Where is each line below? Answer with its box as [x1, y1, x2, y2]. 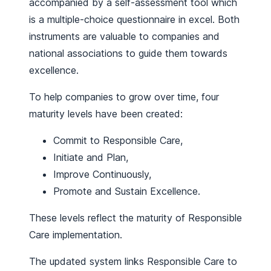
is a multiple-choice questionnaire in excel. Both [29, 13, 240, 26]
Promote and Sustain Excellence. [53, 185, 206, 198]
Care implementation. [29, 229, 131, 241]
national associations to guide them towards [29, 47, 227, 60]
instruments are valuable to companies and [29, 30, 220, 43]
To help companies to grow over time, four [29, 91, 219, 103]
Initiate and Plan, [53, 151, 128, 164]
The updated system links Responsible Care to [29, 255, 237, 268]
